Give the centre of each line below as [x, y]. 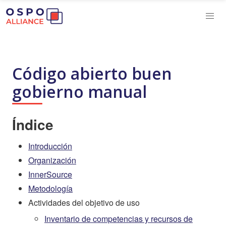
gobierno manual [79, 92]
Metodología [50, 188]
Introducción [50, 146]
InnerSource [50, 174]
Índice [33, 124]
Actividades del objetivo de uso [84, 203]
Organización [52, 160]
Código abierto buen [92, 73]
